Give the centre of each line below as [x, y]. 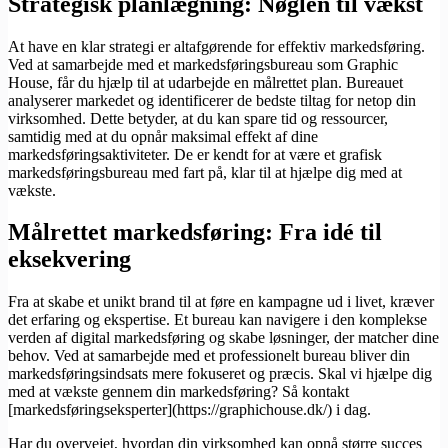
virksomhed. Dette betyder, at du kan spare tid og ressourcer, [198, 118]
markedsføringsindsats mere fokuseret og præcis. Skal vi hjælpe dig [220, 374]
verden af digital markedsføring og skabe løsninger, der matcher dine [223, 338]
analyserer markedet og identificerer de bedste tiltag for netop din [212, 100]
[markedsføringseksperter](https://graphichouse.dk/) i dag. [189, 410]
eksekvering [69, 259]
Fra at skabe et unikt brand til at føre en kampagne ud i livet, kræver [221, 302]
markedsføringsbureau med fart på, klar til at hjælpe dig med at [205, 172]
